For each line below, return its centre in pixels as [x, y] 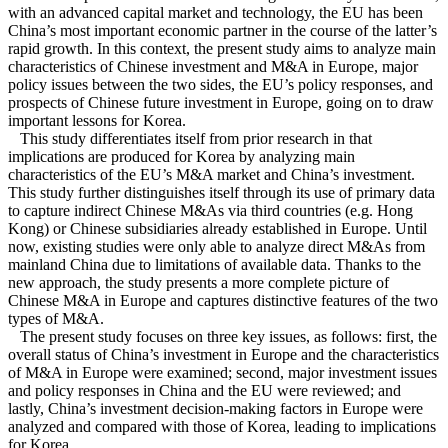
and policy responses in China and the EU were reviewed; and [204, 391]
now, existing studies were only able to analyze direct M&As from [216, 247]
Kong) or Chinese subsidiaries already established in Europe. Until [217, 229]
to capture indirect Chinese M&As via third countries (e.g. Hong [210, 211]
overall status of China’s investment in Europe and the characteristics [223, 355]
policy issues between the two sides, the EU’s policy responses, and [220, 85]
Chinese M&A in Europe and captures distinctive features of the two [223, 301]
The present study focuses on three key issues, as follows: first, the [222, 337]
